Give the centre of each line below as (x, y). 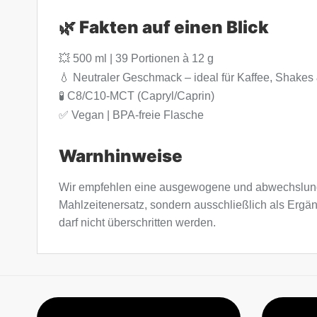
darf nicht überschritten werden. (137, 222)
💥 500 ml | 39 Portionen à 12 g (136, 59)
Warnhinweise (121, 156)
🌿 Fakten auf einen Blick (164, 28)
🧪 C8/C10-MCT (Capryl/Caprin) (137, 96)
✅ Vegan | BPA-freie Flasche (131, 115)
